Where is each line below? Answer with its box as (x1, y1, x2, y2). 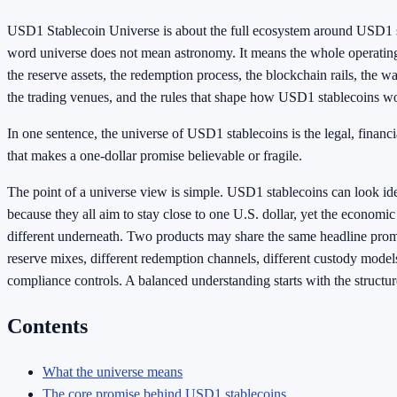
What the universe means (43, 364, 183, 380)
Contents (7, 315, 88, 339)
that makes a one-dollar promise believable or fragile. (7, 148, 302, 164)
